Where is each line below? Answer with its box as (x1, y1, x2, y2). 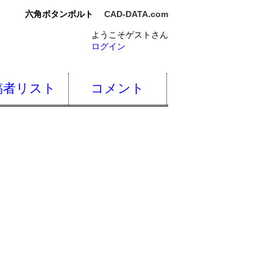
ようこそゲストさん (91, 29, 168, 40)
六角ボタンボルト (24, 9, 93, 19)
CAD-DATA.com (104, 9, 168, 19)
